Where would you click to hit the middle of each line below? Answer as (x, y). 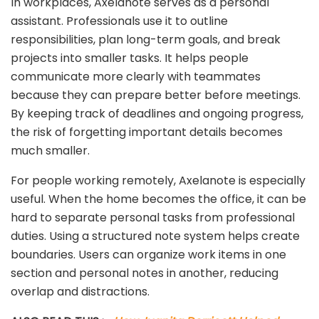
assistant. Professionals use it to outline (119, 21)
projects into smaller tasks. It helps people (130, 58)
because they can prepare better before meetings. (156, 95)
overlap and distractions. (80, 292)
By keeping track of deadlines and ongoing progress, (157, 114)
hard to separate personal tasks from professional (153, 218)
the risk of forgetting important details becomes (147, 132)
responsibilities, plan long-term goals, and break (146, 40)
